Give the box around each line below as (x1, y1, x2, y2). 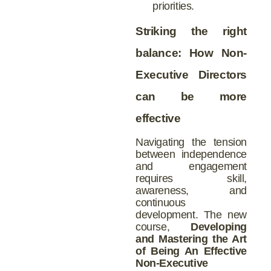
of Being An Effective (135, 244, 247, 257)
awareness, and (135, 184, 247, 197)
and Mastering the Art (135, 232, 247, 245)
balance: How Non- (135, 46, 247, 59)
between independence (135, 148, 247, 160)
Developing (191, 220, 247, 233)
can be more (135, 90, 247, 103)
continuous (135, 196, 186, 209)
